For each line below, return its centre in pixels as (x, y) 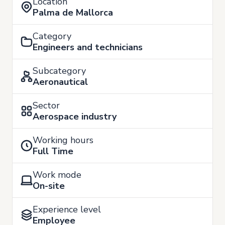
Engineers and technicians (88, 47)
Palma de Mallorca (73, 12)
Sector (46, 105)
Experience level (67, 209)
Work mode (57, 175)
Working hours (63, 140)
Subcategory (59, 71)
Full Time (53, 151)
